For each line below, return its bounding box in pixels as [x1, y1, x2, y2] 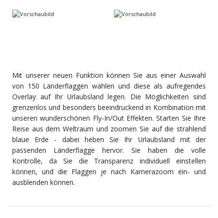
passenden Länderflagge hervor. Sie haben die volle [12, 145, 206, 155]
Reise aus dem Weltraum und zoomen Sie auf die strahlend [12, 124, 206, 134]
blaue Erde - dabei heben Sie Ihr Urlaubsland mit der [12, 135, 206, 145]
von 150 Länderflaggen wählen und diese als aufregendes [12, 81, 206, 91]
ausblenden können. [12, 178, 75, 187]
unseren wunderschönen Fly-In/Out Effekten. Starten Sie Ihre [12, 113, 206, 123]
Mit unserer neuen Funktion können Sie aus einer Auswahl [12, 71, 206, 80]
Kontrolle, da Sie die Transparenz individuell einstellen [12, 156, 206, 166]
